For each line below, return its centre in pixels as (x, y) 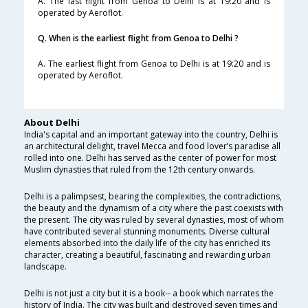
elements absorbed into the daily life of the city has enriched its (147, 243)
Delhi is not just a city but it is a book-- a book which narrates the (149, 294)
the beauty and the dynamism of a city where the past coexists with (154, 208)
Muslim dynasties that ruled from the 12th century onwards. (140, 170)
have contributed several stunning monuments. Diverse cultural (147, 232)
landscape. (45, 267)
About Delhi (52, 123)
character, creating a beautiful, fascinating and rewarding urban (147, 255)
